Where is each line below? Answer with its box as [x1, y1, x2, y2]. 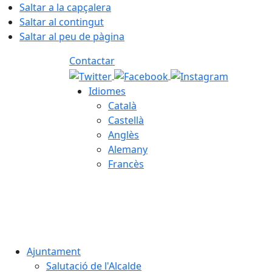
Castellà [108, 113, 144, 127]
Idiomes [89, 84, 126, 98]
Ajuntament [27, 244, 81, 258]
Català [108, 98, 137, 112]
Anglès [108, 127, 139, 141]
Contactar [69, 54, 115, 67]
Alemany [108, 142, 148, 156]
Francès [108, 157, 144, 171]
